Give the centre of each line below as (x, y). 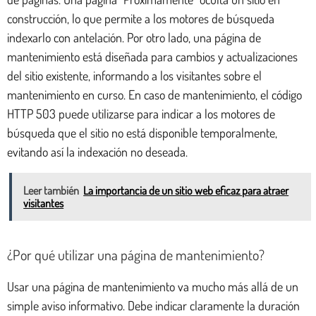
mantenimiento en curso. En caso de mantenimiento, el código (154, 94)
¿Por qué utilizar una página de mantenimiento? (136, 254)
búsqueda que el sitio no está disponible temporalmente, (142, 132)
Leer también (51, 190)
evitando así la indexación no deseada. (97, 151)
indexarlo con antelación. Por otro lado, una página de (134, 37)
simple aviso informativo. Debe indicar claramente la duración (153, 305)
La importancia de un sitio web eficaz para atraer (186, 190)
